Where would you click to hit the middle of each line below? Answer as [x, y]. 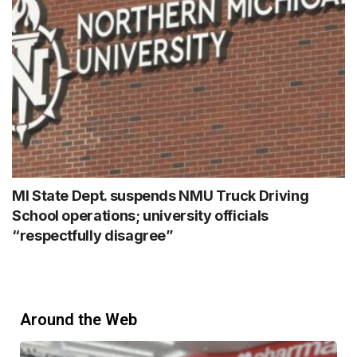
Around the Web [78, 319]
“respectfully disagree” [93, 235]
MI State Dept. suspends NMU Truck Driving [161, 195]
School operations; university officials [140, 215]
